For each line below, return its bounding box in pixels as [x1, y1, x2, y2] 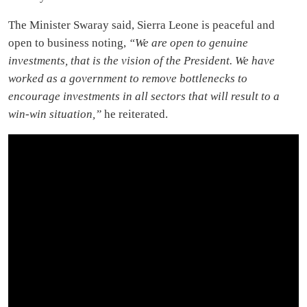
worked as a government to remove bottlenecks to [8, 71, 247, 85]
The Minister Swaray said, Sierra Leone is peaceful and [8, 18, 275, 32]
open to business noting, [8, 36, 129, 49]
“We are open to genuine [129, 36, 248, 49]
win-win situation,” [8, 107, 101, 121]
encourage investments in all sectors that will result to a [8, 89, 280, 103]
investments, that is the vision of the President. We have [8, 53, 275, 67]
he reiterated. [101, 107, 168, 121]
